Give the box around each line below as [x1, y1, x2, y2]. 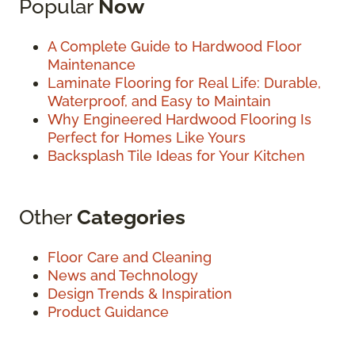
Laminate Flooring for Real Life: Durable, [48, 74, 321, 91]
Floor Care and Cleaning [48, 248, 212, 265]
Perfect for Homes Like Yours [48, 128, 246, 146]
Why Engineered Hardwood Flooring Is [48, 110, 311, 128]
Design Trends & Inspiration [48, 284, 232, 302]
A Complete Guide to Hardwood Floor [48, 37, 302, 55]
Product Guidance [48, 303, 169, 320]
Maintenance [48, 55, 136, 73]
